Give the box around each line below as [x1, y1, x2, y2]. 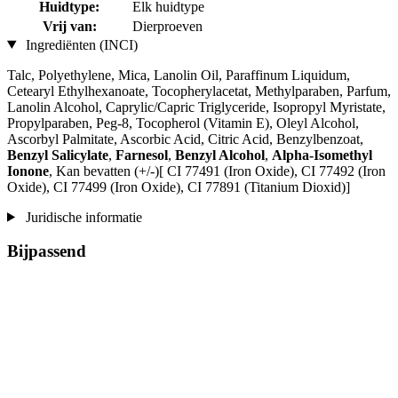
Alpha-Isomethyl [272, 147, 372, 163]
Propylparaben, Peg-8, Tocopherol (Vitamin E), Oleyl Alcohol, [7, 115, 359, 131]
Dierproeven [132, 18, 203, 34]
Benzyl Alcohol [175, 147, 265, 163]
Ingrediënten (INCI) [21, 36, 138, 52]
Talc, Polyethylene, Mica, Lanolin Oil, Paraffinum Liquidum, [7, 67, 350, 83]
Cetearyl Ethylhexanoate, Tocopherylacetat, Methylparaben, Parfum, [7, 83, 391, 99]
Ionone [7, 163, 49, 179]
